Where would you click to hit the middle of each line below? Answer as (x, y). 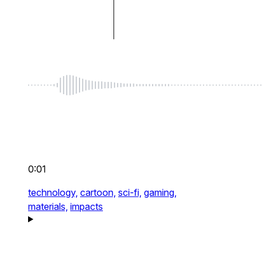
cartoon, (98, 193)
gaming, (160, 193)
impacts (87, 207)
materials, (48, 207)
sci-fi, (130, 193)
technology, (53, 193)
